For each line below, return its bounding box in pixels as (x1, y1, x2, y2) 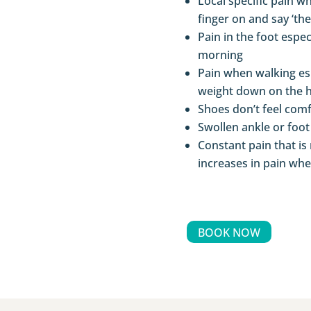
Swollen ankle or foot (197, 119, 310, 135)
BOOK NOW (197, 224, 260, 240)
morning (197, 47, 243, 62)
